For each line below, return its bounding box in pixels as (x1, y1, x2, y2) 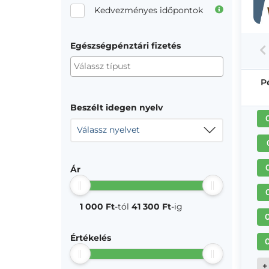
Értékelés (70, 232, 111, 243)
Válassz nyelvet (77, 124, 140, 135)
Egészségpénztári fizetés (70, 40, 181, 51)
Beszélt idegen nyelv (70, 102, 163, 113)
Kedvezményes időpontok (94, 5, 203, 16)
